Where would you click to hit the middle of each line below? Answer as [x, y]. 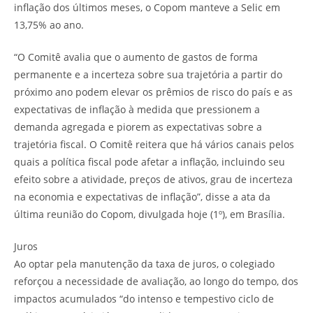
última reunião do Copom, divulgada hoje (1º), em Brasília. [150, 214]
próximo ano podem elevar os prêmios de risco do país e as [153, 92]
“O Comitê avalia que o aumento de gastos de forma [136, 57]
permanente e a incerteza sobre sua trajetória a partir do [148, 74]
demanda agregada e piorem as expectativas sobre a [138, 126]
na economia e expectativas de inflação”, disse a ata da [142, 196]
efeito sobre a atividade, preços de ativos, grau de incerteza [153, 179]
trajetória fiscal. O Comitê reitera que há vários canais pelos [154, 144]
